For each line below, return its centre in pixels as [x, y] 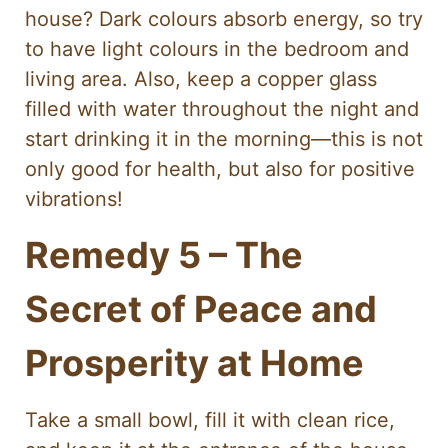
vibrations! [74, 198]
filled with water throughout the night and [222, 108]
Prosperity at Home [194, 363]
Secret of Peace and [201, 309]
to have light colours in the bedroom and [217, 48]
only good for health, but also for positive [220, 168]
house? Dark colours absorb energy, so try [224, 18]
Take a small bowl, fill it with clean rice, [210, 419]
